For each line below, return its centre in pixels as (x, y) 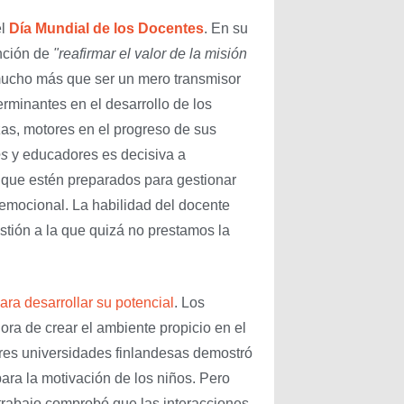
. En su (226, 28)
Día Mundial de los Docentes (106, 28)
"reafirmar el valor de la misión (150, 53)
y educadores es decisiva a (99, 154)
